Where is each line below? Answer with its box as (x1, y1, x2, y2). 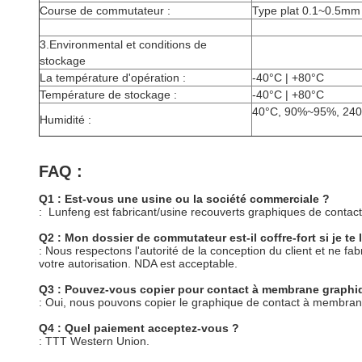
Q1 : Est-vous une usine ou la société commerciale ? (39, 192, 330, 205)
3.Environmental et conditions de (40, 38, 207, 51)
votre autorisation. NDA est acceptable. (39, 257, 238, 270)
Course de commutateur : (40, 4, 170, 17)
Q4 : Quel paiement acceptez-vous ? (39, 322, 239, 335)
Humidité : (40, 113, 91, 126)
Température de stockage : (40, 88, 177, 101)
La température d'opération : (40, 71, 186, 84)
